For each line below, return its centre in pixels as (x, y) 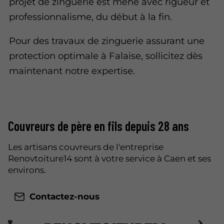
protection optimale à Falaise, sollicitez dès (106, 55)
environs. (27, 170)
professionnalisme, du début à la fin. (91, 16)
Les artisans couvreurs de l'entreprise (86, 147)
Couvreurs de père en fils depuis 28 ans (98, 126)
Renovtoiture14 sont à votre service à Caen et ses (109, 159)
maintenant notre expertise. (72, 70)
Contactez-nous (64, 197)
